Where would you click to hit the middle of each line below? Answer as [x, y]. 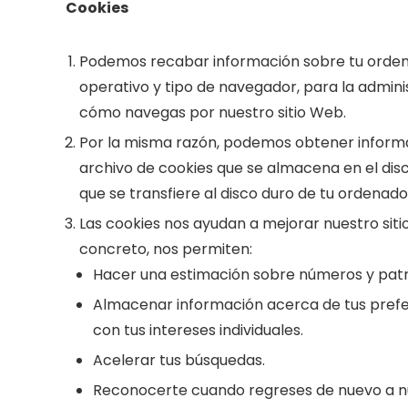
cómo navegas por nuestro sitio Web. [213, 112]
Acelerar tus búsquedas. [179, 360]
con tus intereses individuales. [198, 330]
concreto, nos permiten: [166, 249]
